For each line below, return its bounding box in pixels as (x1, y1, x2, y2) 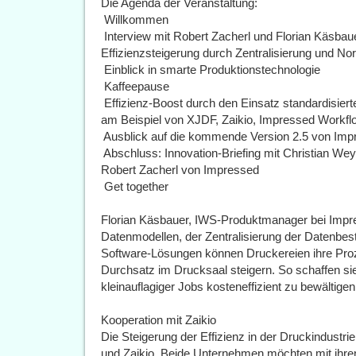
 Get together (101, 180, 168, 193)
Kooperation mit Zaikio (101, 313, 216, 327)
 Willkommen (101, 13, 168, 26)
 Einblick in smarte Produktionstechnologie (101, 63, 320, 76)
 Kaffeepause (101, 79, 169, 93)
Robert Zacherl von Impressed (101, 163, 259, 176)
